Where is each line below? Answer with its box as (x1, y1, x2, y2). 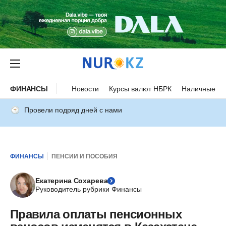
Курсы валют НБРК (109, 84, 172, 93)
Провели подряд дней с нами (24, 106, 122, 114)
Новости (72, 84, 99, 93)
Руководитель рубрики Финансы (35, 185, 142, 193)
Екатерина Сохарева (35, 177, 108, 185)
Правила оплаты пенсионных (10, 207, 182, 221)
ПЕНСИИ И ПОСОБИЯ (51, 152, 118, 160)
